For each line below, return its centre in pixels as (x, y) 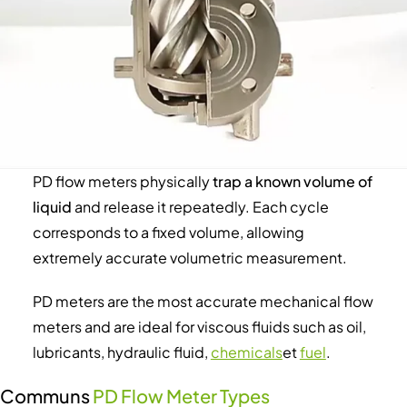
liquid (52, 206)
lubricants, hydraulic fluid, (121, 352)
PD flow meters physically (122, 181)
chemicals (246, 352)
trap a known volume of (292, 181)
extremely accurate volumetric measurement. (189, 257)
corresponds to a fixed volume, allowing (168, 232)
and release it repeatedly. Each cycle (200, 206)
